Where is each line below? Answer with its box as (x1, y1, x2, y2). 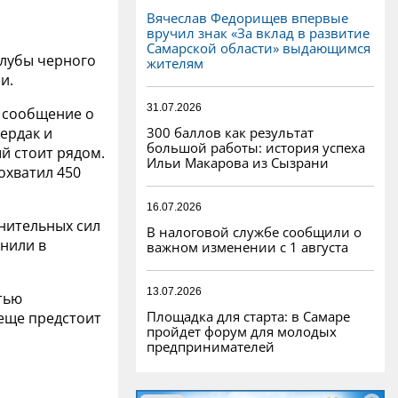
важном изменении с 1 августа (147, 237, 348, 256)
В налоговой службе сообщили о (147, 222, 362, 241)
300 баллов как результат (147, 123, 314, 141)
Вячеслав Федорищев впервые (147, 8, 348, 27)
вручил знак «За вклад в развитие (147, 23, 370, 42)
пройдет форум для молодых (147, 322, 337, 340)
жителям (147, 53, 203, 72)
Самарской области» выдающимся (147, 38, 370, 57)
